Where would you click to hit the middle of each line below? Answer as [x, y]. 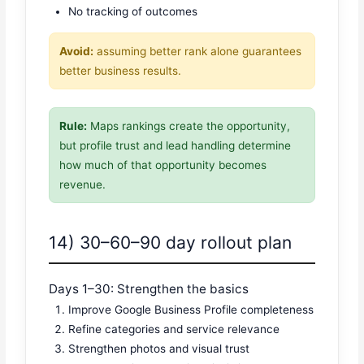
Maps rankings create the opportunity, [189, 126]
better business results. [121, 70]
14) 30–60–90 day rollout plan [171, 243]
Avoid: [77, 51]
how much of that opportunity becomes [163, 165]
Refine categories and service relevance [174, 329]
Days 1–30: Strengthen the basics [149, 288]
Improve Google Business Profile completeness [191, 309]
